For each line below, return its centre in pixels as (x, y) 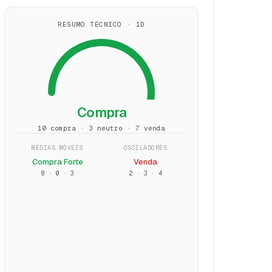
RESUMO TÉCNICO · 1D (101, 24)
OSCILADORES (145, 148)
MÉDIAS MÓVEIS (57, 148)
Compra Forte (57, 162)
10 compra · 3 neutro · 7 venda (101, 128)
